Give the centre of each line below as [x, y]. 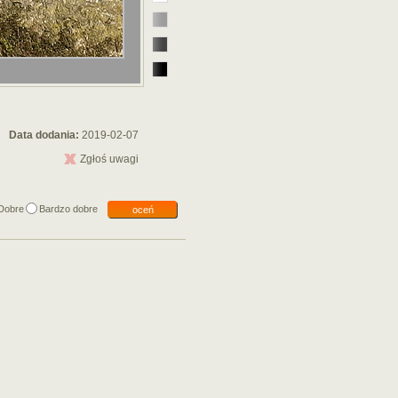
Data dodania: [45, 135]
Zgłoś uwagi [109, 159]
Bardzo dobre [68, 209]
